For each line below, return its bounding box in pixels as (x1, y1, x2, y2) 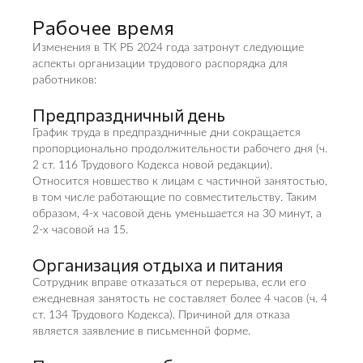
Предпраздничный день (32, 105, 225, 125)
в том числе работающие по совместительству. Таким (32, 192, 317, 203)
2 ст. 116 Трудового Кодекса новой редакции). (32, 160, 272, 171)
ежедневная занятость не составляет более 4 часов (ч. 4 (32, 293, 327, 305)
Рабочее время (32, 15, 175, 39)
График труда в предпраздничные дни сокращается (32, 127, 301, 139)
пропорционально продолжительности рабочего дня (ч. (32, 143, 327, 155)
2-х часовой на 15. (32, 224, 128, 236)
